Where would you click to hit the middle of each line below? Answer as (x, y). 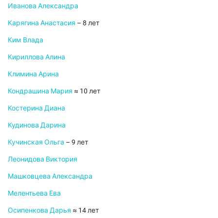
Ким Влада (26, 40)
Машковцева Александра (50, 176)
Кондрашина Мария (40, 91)
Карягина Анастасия (42, 23)
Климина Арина (33, 74)
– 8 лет (87, 23)
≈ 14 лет (85, 210)
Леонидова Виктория (43, 159)
